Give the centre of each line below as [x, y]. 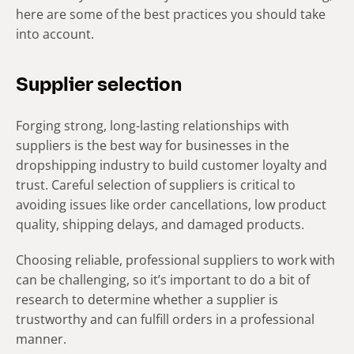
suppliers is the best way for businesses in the [153, 145]
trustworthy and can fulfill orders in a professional [165, 319]
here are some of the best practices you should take [171, 14]
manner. [41, 339]
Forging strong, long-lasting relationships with [153, 125]
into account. [55, 34]
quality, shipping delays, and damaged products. [160, 224]
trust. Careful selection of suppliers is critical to [156, 185]
